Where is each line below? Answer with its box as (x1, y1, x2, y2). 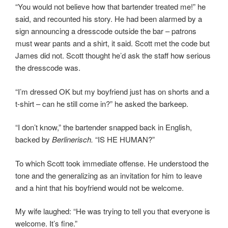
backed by (15, 134, 52, 145)
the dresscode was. (15, 62, 80, 73)
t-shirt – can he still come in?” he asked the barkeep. (15, 98, 188, 109)
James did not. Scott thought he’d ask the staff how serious (15, 50, 211, 61)
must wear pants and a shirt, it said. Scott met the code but (15, 38, 210, 49)
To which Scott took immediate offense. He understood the (15, 157, 209, 168)
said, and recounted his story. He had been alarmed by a (15, 13, 202, 24)
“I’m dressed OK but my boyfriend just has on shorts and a (15, 85, 209, 97)
